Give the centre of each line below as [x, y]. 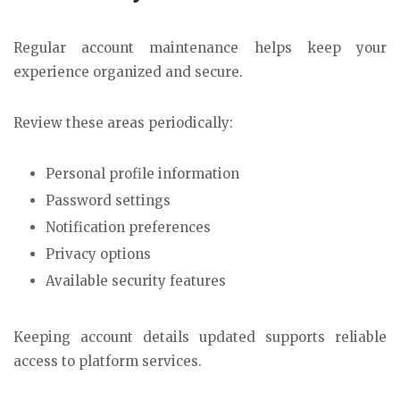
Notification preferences [128, 227]
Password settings [108, 200]
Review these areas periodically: [123, 122]
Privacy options [98, 254]
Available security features [136, 280]
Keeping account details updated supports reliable [200, 337]
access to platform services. [108, 362]
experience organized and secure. [128, 72]
